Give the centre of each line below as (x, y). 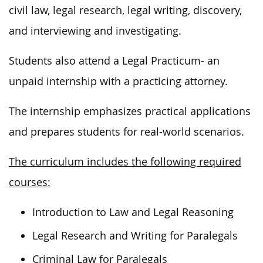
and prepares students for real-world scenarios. (127, 131)
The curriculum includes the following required (125, 161)
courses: (30, 182)
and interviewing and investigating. (95, 31)
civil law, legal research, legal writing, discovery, (125, 10)
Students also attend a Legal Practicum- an (114, 60)
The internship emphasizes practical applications (130, 111)
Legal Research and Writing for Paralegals (135, 235)
